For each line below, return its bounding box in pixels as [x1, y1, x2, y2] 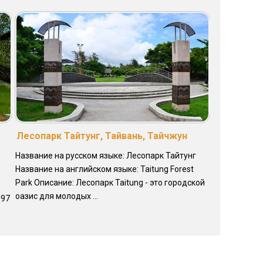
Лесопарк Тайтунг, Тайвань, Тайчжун [16, 130, 187, 141]
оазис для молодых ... [15, 191, 98, 201]
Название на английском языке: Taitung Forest [15, 164, 194, 174]
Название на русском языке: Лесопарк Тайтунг [15, 150, 196, 160]
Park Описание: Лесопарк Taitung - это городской [15, 177, 205, 187]
